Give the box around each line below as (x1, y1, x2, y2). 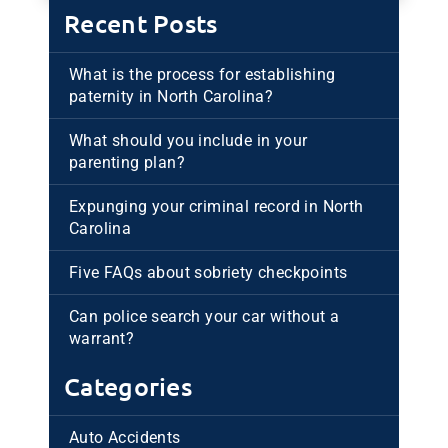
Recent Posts (64, 9, 218, 38)
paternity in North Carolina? (69, 86, 274, 106)
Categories (64, 372, 192, 401)
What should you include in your (69, 130, 308, 150)
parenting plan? (69, 152, 186, 172)
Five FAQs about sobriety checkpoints (69, 262, 348, 282)
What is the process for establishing (69, 64, 336, 84)
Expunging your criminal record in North (69, 196, 364, 216)
